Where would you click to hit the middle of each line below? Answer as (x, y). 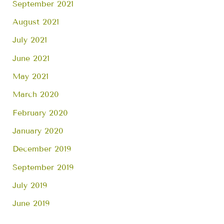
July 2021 (30, 40)
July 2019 (30, 185)
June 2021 (31, 58)
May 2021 (31, 76)
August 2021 (36, 22)
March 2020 (36, 94)
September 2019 (43, 167)
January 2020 (38, 130)
